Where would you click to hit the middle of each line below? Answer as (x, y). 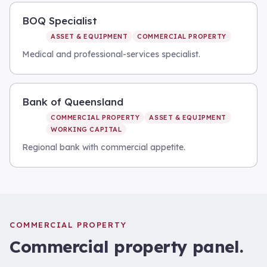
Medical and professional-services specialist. (111, 54)
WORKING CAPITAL (86, 129)
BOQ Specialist (60, 21)
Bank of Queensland (73, 102)
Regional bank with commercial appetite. (104, 147)
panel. (215, 246)
